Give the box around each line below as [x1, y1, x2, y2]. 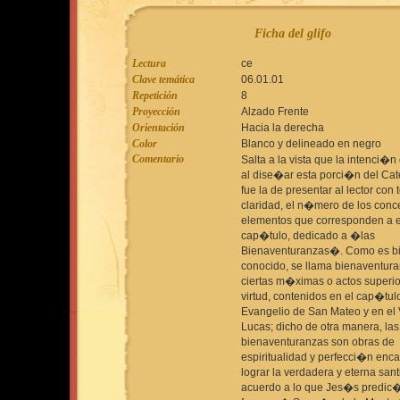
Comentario [131, 153, 184, 165]
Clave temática [131, 73, 195, 86]
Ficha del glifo [254, 27, 331, 40]
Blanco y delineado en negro [240, 137, 381, 150]
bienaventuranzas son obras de [240, 336, 395, 348]
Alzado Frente [240, 105, 309, 118]
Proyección [131, 105, 180, 118]
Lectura [131, 57, 166, 70]
